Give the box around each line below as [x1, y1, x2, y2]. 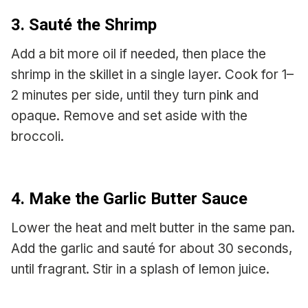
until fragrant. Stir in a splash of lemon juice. [11, 261, 269, 278]
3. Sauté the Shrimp [11, 15, 157, 35]
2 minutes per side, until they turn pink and [11, 87, 258, 104]
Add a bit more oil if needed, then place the [11, 46, 266, 63]
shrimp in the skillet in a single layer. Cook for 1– [11, 67, 294, 83]
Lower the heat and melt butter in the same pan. [11, 220, 295, 236]
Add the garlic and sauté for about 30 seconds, [11, 241, 292, 257]
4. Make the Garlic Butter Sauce [11, 189, 247, 209]
